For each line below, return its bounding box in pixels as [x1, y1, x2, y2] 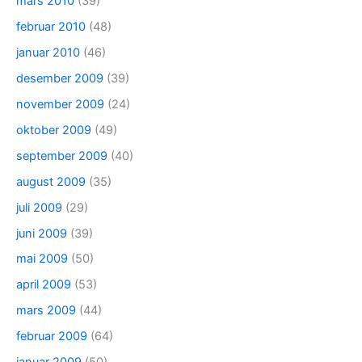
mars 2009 [16, 303, 76, 318]
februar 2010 [16, 19, 86, 35]
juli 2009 [16, 200, 62, 215]
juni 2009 [16, 225, 67, 241]
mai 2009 [16, 251, 68, 267]
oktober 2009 [16, 122, 91, 137]
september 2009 [16, 148, 107, 163]
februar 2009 [16, 329, 87, 344]
